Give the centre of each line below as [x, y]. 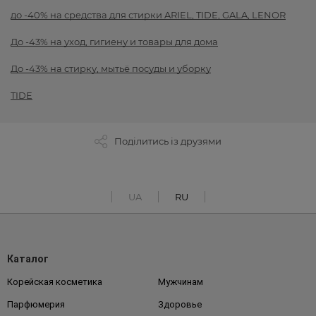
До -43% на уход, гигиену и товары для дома [114, 42]
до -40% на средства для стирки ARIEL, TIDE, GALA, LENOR [148, 15]
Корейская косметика [55, 282]
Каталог [28, 259]
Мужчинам [181, 282]
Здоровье [180, 305]
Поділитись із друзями [168, 141]
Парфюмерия [36, 305]
